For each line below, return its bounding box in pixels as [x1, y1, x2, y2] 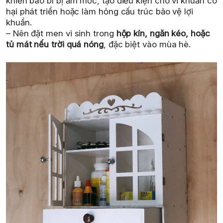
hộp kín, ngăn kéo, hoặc [116, 28, 210, 38]
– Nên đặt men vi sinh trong [6, 28, 116, 38]
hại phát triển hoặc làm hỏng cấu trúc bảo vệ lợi [6, 6, 193, 16]
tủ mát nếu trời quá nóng [6, 39, 104, 49]
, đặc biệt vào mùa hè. [103, 39, 191, 49]
